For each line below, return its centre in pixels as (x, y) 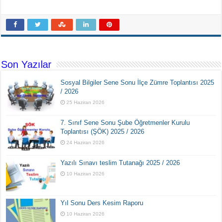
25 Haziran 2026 (86, 102)
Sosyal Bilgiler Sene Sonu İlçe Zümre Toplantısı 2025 (138, 82)
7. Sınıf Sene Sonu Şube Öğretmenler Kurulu (125, 122)
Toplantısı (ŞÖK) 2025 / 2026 (103, 131)
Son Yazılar (27, 64)
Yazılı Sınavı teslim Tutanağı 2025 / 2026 (120, 163)
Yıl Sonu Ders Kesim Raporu (102, 203)
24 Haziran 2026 (86, 142)
